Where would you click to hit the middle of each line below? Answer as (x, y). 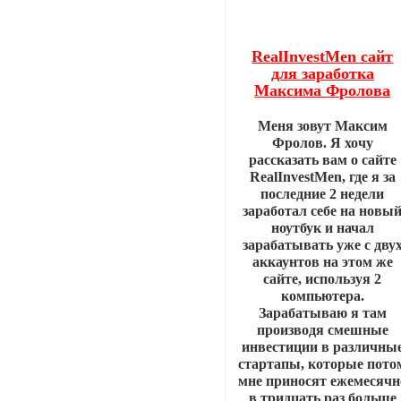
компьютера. (322, 295)
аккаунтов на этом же (322, 261)
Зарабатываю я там (322, 312)
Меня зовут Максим (322, 125)
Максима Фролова (323, 90)
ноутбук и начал (322, 227)
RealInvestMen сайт (323, 56)
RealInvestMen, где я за (322, 176)
